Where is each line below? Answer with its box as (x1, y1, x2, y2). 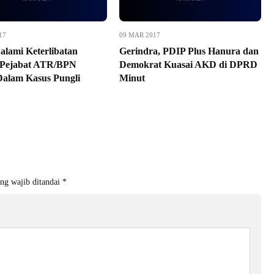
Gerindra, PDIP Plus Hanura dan (119, 46, 259, 56)
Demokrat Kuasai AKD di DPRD (119, 59, 257, 70)
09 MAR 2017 (119, 31, 160, 39)
